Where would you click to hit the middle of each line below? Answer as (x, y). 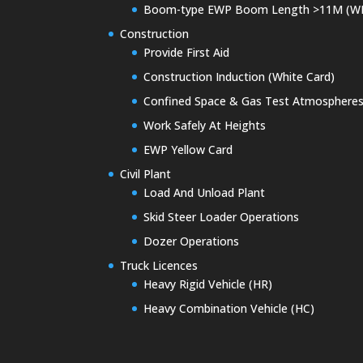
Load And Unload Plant (205, 193)
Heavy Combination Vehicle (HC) (229, 309)
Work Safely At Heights (205, 126)
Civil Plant (146, 174)
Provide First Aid (187, 53)
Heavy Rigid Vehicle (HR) (208, 284)
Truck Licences (159, 266)
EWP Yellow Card (188, 150)
